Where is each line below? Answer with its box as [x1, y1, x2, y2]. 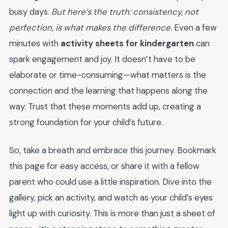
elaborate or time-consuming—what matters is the [9, 69, 206, 81]
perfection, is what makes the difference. [9, 22, 172, 34]
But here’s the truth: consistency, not [51, 6, 198, 18]
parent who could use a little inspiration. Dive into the [9, 176, 212, 187]
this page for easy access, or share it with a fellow [9, 160, 199, 172]
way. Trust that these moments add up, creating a [9, 101, 201, 112]
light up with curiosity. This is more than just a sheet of [9, 207, 215, 219]
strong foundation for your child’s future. [9, 117, 163, 128]
